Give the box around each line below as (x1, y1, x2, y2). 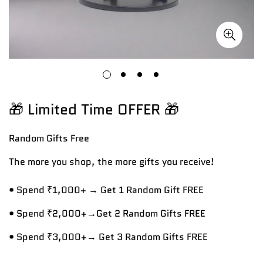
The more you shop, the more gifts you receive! (9, 155, 214, 169)
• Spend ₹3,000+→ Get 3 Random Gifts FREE (9, 230, 208, 244)
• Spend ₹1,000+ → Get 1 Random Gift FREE (9, 183, 204, 197)
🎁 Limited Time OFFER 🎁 (9, 99, 179, 120)
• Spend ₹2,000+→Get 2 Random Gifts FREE (9, 207, 205, 221)
